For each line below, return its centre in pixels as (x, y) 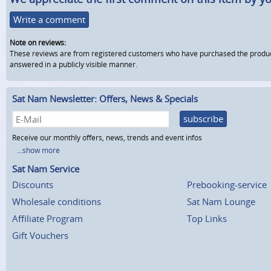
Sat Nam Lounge (221, 201)
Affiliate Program (47, 218)
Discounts (33, 184)
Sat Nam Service (46, 168)
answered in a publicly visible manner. (73, 64)
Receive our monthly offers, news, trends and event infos (107, 137)
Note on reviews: (38, 42)
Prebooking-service (227, 184)
